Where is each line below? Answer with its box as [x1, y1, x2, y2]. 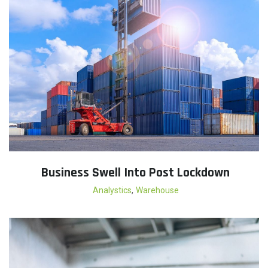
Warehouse [135, 185, 179, 196]
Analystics [92, 185, 132, 196]
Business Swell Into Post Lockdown [41, 165, 230, 182]
